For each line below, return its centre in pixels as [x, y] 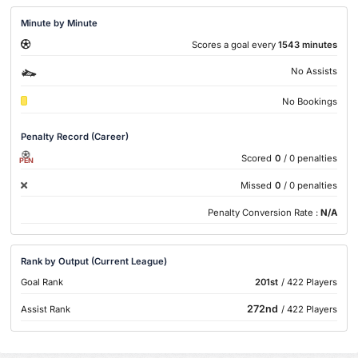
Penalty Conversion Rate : [264, 212]
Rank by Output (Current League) [94, 261]
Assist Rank [46, 310]
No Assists [314, 72]
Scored [256, 158]
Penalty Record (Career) [75, 137]
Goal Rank [42, 282]
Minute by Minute [60, 23]
